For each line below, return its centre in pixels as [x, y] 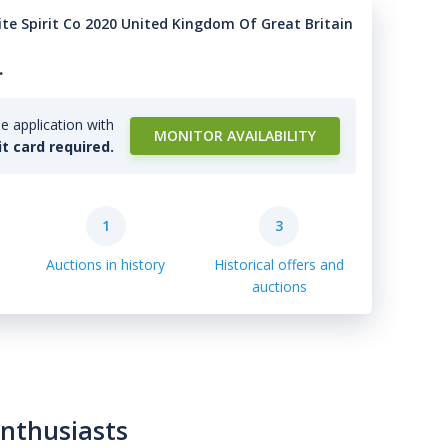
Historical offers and [279, 264]
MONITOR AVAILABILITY [235, 135]
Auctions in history [106, 264]
